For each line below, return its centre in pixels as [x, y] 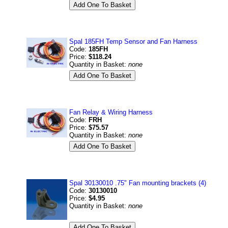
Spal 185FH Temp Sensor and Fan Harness [133, 41]
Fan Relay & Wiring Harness [111, 112]
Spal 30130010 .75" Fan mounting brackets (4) [138, 183]
